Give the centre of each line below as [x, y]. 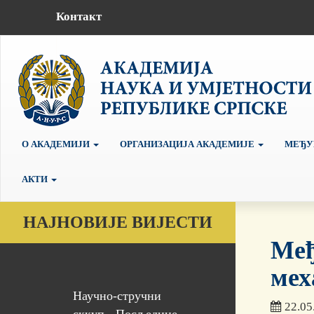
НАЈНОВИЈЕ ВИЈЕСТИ [118, 223]
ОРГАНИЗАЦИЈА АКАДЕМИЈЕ [188, 144]
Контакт [78, 16]
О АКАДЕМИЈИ [57, 144]
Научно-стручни [117, 296]
